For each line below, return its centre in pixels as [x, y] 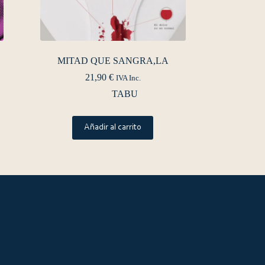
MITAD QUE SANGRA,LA [113, 61]
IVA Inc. [128, 78]
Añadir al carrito [113, 128]
